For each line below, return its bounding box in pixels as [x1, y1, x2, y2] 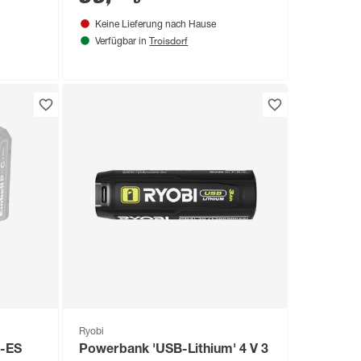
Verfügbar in [95, 37, 150, 48]
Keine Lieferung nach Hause [95, 20, 217, 31]
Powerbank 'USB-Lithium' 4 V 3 [79, 343, 268, 357]
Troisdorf [149, 34, 189, 48]
